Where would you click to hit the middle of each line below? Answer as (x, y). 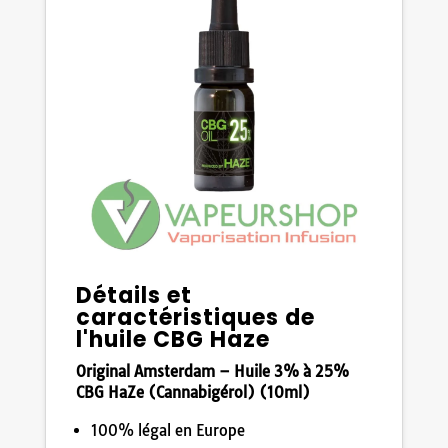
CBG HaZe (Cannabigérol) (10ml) (192, 392)
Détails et (133, 295)
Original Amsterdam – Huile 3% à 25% (212, 371)
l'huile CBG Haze (172, 339)
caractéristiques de (195, 317)
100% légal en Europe (167, 430)
